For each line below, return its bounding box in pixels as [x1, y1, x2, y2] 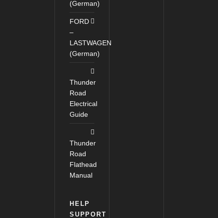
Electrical [70, 100, 97, 108]
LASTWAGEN [70, 39, 111, 47]
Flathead [70, 161, 97, 168]
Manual [70, 171, 92, 179]
